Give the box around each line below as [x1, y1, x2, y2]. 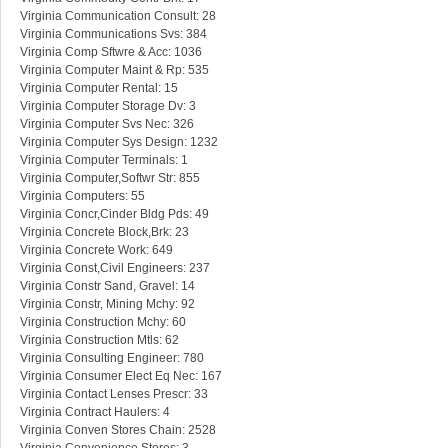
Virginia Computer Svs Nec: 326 [20, 117, 194, 132]
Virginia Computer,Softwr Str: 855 [20, 171, 200, 186]
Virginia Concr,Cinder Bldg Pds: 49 [20, 207, 209, 222]
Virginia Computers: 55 [20, 189, 145, 204]
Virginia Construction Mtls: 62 [20, 333, 179, 348]
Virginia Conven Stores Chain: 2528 [20, 423, 216, 438]
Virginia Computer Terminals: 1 [20, 153, 188, 168]
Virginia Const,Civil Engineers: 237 [20, 261, 210, 276]
